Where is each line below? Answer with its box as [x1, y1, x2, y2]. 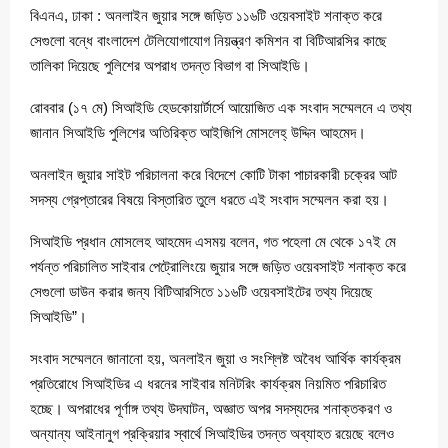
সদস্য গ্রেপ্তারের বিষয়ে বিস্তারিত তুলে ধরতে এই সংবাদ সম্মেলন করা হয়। [30, 190, 389, 208]
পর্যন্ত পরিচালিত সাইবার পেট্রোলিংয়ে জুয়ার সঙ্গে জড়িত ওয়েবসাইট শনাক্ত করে [30, 257, 406, 275]
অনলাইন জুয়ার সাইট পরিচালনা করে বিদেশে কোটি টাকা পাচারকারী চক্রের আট [30, 165, 397, 183]
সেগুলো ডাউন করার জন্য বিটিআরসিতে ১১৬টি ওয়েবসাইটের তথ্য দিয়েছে [30, 282, 373, 300]
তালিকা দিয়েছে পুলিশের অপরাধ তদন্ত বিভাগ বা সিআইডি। [30, 56, 310, 74]
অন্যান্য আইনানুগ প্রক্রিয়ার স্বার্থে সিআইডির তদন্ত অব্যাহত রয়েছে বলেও [30, 424, 394, 442]
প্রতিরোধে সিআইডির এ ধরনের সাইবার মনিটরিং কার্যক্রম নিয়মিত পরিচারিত [30, 374, 386, 392]
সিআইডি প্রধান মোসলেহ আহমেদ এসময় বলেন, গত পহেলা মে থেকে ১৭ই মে [30, 232, 396, 250]
